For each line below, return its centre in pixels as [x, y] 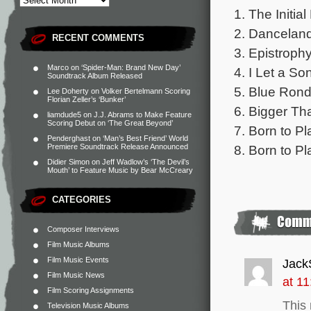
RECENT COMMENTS [98, 38]
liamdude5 [64, 115]
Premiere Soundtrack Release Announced [118, 146]
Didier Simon [68, 162]
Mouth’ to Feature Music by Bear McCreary [120, 170]
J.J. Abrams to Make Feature [143, 115]
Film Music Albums [78, 244]
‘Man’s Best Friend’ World [145, 138]
